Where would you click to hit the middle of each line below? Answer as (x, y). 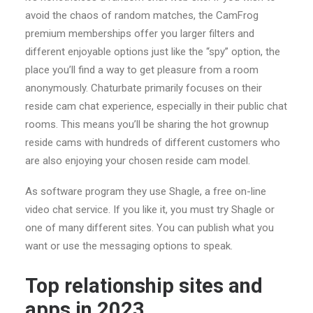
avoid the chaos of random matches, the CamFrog (142, 15)
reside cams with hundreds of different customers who (153, 143)
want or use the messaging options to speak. (129, 246)
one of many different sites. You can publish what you (150, 228)
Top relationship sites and (144, 286)
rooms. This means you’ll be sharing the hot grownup (147, 124)
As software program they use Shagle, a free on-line (146, 191)
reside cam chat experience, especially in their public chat (156, 106)
